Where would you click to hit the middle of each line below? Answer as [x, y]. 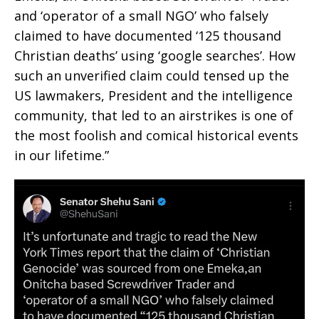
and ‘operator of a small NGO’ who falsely [141, 16]
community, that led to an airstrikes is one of [154, 116]
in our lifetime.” [62, 156]
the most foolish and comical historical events [156, 136]
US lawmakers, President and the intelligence [153, 96]
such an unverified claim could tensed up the [152, 76]
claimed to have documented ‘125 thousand [148, 36]
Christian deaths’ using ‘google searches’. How [155, 56]
